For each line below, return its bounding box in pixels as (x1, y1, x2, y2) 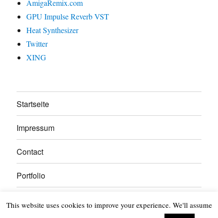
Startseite (17, 98, 50, 109)
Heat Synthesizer (26, 25, 79, 36)
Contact (17, 145, 44, 157)
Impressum (17, 122, 55, 133)
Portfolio (17, 169, 46, 181)
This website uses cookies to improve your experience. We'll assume (6, 200, 212, 210)
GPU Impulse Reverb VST (26, 11, 109, 22)
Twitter (26, 38, 48, 49)
